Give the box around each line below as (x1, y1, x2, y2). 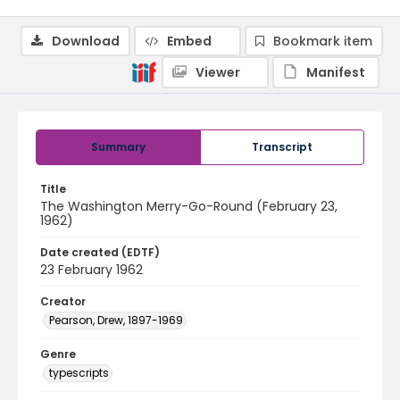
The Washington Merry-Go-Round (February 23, (40, 197, 337, 215)
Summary (91, 139, 146, 154)
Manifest (306, 63, 365, 81)
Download (52, 32, 120, 50)
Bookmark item (273, 32, 372, 50)
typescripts (49, 365, 109, 380)
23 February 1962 (40, 261, 143, 279)
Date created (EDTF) (40, 245, 160, 260)
